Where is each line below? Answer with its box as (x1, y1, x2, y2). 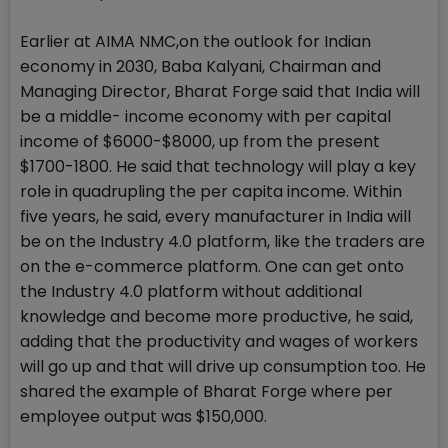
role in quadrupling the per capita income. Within (20, 179, 402, 203)
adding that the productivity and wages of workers (20, 329, 418, 353)
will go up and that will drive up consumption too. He (20, 354, 426, 378)
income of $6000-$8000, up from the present (20, 129, 380, 153)
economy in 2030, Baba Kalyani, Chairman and (20, 54, 381, 78)
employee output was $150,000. (20, 404, 267, 428)
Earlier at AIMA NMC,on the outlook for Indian (20, 29, 371, 53)
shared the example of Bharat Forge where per (20, 379, 393, 403)
